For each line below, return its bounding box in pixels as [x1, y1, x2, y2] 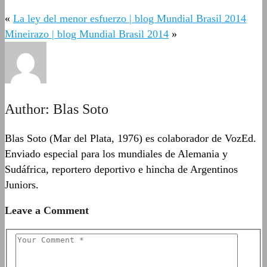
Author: [5, 101, 53, 117]
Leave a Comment [5, 204, 89, 216]
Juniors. [5, 178, 39, 191]
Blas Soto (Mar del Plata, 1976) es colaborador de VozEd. [5, 132, 256, 144]
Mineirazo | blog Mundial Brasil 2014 [5, 28, 169, 41]
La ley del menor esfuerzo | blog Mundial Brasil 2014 [13, 13, 246, 25]
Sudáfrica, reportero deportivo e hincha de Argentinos [5, 163, 238, 175]
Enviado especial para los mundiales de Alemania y [5, 147, 228, 160]
